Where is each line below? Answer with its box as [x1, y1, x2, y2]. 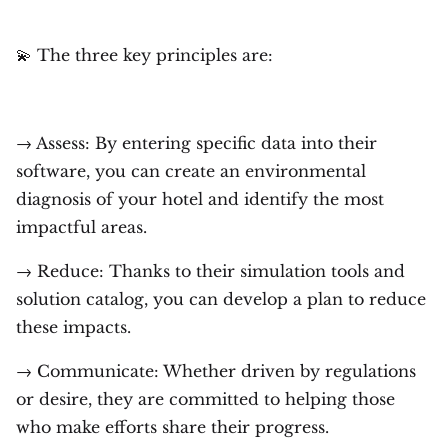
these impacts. [16, 316, 131, 337]
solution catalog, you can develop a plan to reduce [16, 288, 426, 309]
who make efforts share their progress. [16, 416, 329, 437]
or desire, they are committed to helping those [16, 388, 395, 409]
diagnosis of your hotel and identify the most [16, 188, 384, 209]
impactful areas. [16, 216, 147, 237]
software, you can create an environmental [16, 160, 366, 181]
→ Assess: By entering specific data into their [16, 132, 377, 153]
